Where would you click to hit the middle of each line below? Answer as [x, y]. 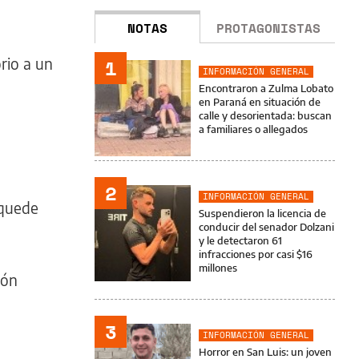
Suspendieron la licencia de [262, 213]
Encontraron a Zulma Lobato [266, 88]
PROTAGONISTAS [268, 28]
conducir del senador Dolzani [266, 227]
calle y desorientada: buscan [265, 115]
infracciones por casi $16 [256, 254]
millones [218, 268]
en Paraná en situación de [260, 102]
